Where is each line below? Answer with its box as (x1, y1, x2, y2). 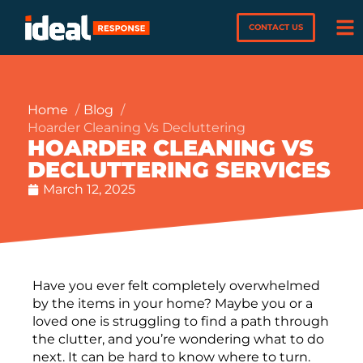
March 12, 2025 (42, 181, 135, 198)
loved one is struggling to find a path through (32, 314, 329, 330)
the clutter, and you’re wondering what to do (32, 331, 324, 348)
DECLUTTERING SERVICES (27, 156, 331, 184)
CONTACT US (249, 22, 304, 32)
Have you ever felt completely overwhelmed (32, 278, 320, 294)
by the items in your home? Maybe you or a (32, 296, 313, 312)
